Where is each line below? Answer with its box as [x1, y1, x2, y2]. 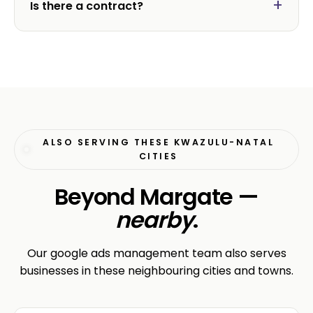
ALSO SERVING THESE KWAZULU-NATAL [43, 136, 275, 148]
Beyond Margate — [54, 180, 259, 212]
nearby [115, 203, 193, 235]
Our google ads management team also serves [27, 245, 286, 261]
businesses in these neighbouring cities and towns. [20, 262, 293, 279]
